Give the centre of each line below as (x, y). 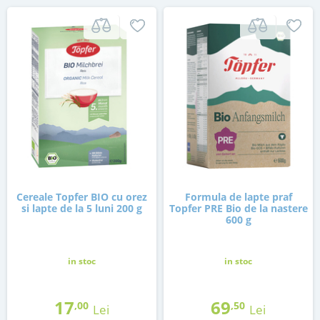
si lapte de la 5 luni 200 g (82, 209)
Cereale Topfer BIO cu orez (82, 197)
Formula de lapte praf (238, 197)
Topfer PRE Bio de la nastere (238, 209)
